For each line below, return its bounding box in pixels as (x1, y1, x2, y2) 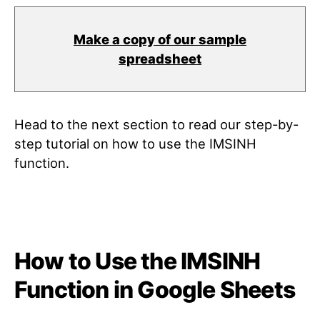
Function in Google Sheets (14, 276, 296, 304)
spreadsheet (119, 51, 201, 66)
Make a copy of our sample (74, 31, 246, 47)
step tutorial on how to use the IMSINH (14, 136, 256, 151)
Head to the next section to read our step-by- (14, 116, 299, 132)
